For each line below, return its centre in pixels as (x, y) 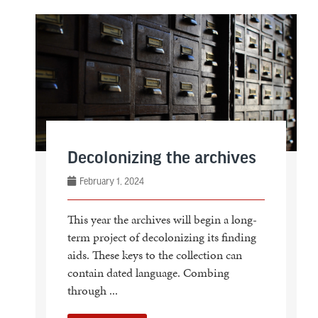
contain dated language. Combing (148, 273)
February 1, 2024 (110, 181)
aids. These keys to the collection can (154, 255)
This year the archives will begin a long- (162, 220)
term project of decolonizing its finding (161, 237)
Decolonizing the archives (161, 159)
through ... (92, 291)
